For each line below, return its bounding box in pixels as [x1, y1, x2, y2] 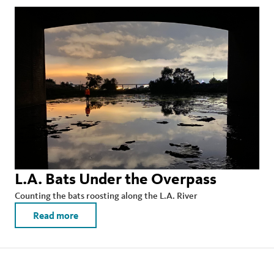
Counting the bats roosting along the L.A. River [15, 190, 198, 202]
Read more [33, 209, 78, 222]
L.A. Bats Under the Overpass [15, 169, 217, 189]
